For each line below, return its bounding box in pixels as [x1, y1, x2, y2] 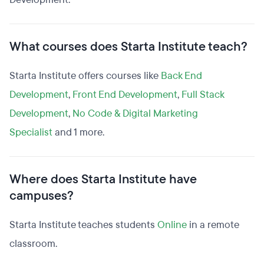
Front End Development [72, 88, 177, 101]
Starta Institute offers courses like [9, 69, 161, 82]
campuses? [9, 187, 74, 204]
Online [157, 218, 187, 232]
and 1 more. [52, 126, 104, 139]
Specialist [9, 126, 52, 139]
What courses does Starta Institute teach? [9, 38, 247, 55]
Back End [161, 69, 202, 82]
